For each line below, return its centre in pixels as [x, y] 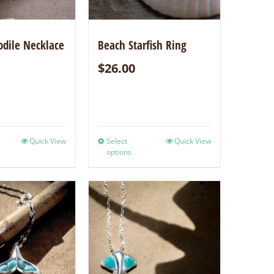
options [119, 152]
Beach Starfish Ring [143, 45]
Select [117, 141]
